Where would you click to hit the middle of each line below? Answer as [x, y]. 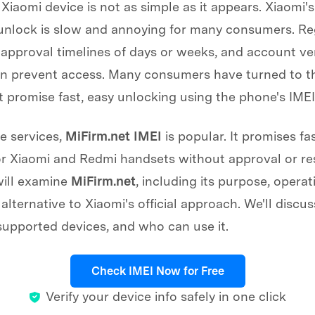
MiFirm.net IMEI [113, 136]
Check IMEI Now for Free [157, 271]
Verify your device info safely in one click [166, 296]
